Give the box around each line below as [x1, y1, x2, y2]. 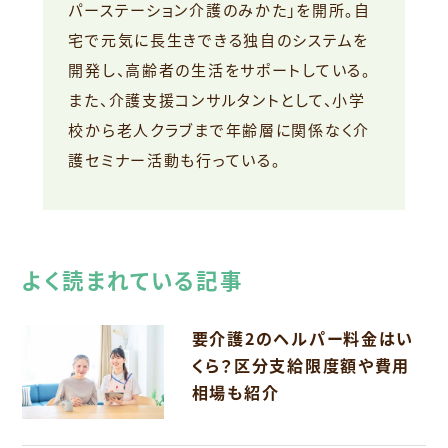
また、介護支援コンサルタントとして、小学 [68, 89, 366, 111]
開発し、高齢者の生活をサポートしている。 [68, 59, 371, 81]
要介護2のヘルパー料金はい [191, 326, 415, 351]
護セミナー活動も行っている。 [68, 149, 281, 171]
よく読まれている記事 [22, 264, 244, 296]
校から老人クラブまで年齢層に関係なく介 [68, 119, 371, 141]
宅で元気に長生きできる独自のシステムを [68, 29, 370, 51]
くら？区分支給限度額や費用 [191, 353, 411, 378]
